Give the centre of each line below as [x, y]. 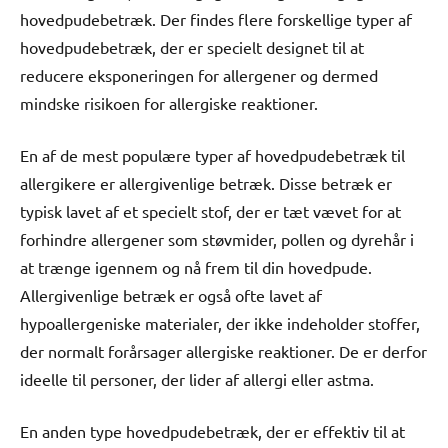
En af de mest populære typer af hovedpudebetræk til [212, 154]
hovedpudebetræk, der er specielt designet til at [192, 46]
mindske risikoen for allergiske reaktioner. [169, 102]
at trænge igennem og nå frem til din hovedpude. [196, 266]
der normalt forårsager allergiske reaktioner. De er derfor [223, 350]
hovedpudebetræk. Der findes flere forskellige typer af [216, 18]
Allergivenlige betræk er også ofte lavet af [171, 294]
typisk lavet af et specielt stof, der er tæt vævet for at [210, 210]
